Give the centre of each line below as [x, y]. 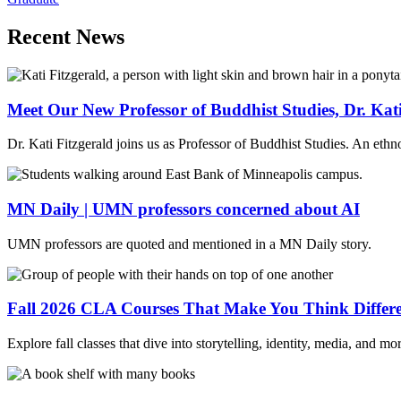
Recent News [66, 36]
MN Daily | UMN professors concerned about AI [183, 209]
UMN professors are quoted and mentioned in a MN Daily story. [189, 243]
